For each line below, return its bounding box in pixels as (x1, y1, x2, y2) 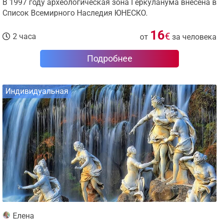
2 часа (13, 32, 36, 41)
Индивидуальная (5, 87, 68, 96)
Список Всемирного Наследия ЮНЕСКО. (2, 8, 148, 18)
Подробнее (87, 53, 132, 64)
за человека (172, 32, 217, 42)
